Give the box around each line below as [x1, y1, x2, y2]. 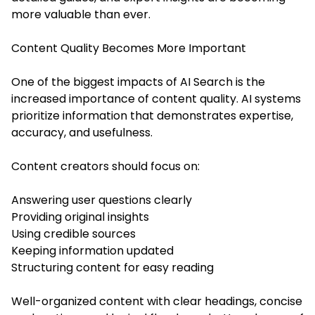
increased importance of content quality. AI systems [11, 90, 301, 107]
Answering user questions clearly [11, 191, 192, 208]
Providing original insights [11, 208, 149, 225]
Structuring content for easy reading [11, 259, 214, 276]
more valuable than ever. [11, 6, 150, 22]
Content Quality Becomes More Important [11, 39, 246, 56]
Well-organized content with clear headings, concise [11, 292, 302, 309]
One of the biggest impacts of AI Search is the [11, 73, 265, 90]
